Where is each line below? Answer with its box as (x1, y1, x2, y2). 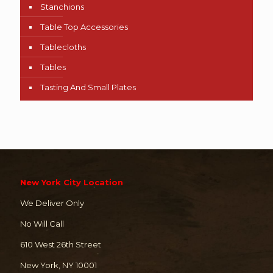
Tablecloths (40, 41, 86, 52)
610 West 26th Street (20, 239, 101, 249)
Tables (40, 62, 66, 72)
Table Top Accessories (40, 21, 128, 32)
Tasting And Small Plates (40, 82, 136, 92)
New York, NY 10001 (20, 260, 97, 270)
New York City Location (20, 177, 123, 187)
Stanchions (40, 1, 84, 12)
